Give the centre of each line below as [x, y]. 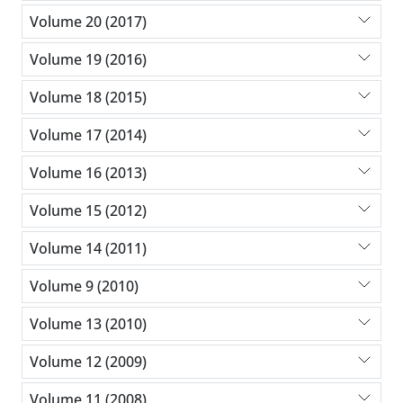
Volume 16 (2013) [88, 172]
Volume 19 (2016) [88, 59]
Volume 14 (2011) [88, 248]
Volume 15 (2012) [88, 210]
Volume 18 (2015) [88, 97]
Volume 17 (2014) [88, 134]
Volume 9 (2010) [84, 286]
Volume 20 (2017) [88, 21]
